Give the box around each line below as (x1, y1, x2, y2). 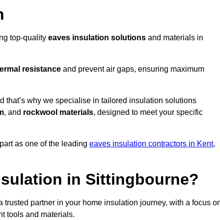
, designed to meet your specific (93, 108, 203, 117)
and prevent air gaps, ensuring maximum (61, 65, 204, 74)
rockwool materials (23, 108, 93, 117)
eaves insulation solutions (48, 33, 146, 42)
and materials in (146, 33, 203, 42)
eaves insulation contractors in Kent (89, 139, 213, 148)
